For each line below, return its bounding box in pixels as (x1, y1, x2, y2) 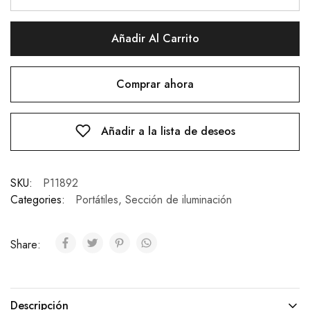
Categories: (10, 192, 65, 208)
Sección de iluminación (125, 192, 232, 208)
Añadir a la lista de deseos (100, 123, 235, 139)
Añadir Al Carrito (111, 30, 199, 46)
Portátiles (75, 192, 118, 208)
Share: (10, 237, 44, 253)
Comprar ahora (116, 76, 194, 92)
